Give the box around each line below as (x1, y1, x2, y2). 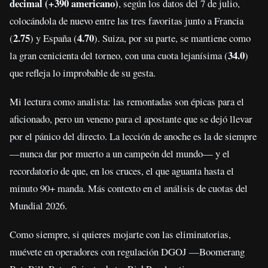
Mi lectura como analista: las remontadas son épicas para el (10, 95, 244, 109)
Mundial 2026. (10, 199, 67, 213)
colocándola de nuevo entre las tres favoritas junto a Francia (10, 13, 243, 28)
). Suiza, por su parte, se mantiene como (94, 31, 251, 45)
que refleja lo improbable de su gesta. (10, 65, 156, 80)
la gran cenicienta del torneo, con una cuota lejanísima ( (10, 48, 228, 62)
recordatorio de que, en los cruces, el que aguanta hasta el (10, 164, 234, 178)
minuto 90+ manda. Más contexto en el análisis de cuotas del (10, 181, 248, 196)
